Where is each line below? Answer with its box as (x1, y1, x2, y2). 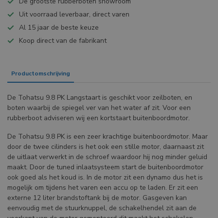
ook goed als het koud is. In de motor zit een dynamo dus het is (7, 173, 203, 182)
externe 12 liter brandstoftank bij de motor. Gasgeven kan (7, 193, 187, 203)
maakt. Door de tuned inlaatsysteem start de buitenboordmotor (7, 163, 203, 172)
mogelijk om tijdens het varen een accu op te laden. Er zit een (7, 183, 198, 193)
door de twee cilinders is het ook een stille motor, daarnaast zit (7, 142, 204, 152)
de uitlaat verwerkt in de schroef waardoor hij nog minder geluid (7, 152, 207, 162)
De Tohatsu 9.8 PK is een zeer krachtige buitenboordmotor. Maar (7, 132, 208, 142)
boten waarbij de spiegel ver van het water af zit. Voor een (7, 103, 191, 113)
